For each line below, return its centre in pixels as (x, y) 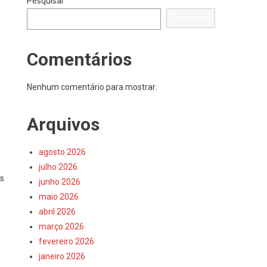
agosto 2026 (63, 152)
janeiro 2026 (62, 256)
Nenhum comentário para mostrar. (92, 87)
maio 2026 (59, 197)
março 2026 (62, 226)
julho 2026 (58, 167)
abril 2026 (58, 212)
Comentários (80, 59)
